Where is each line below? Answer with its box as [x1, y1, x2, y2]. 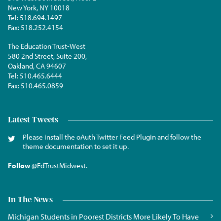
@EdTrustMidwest [32, 160, 86, 170]
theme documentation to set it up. [23, 141, 129, 151]
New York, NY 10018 [8, 2, 70, 12]
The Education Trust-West [8, 41, 85, 51]
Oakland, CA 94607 [8, 61, 66, 71]
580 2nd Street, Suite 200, [8, 51, 87, 61]
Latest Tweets [8, 114, 58, 124]
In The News [8, 194, 53, 204]
